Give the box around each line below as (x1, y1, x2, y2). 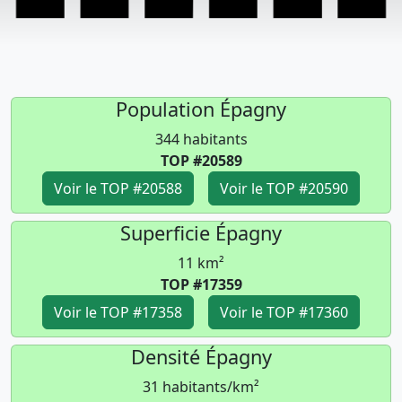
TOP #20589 (160, 151, 242, 170)
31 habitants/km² (143, 377, 259, 397)
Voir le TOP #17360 (220, 302, 348, 322)
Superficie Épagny (120, 220, 282, 246)
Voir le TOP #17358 (54, 302, 182, 322)
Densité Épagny (130, 344, 272, 370)
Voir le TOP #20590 (220, 179, 348, 198)
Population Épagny (116, 96, 286, 122)
